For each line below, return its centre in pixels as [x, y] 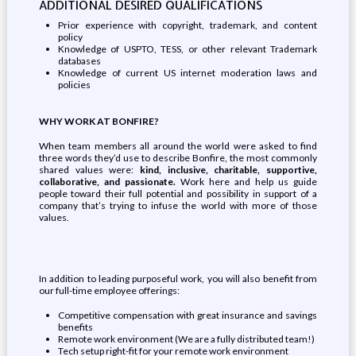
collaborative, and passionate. [109, 182]
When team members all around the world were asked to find [178, 146]
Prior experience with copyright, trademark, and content [188, 25]
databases [79, 61]
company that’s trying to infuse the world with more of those [178, 205]
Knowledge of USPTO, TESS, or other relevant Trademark [188, 49]
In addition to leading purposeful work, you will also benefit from [178, 279]
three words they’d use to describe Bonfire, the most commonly [178, 158]
